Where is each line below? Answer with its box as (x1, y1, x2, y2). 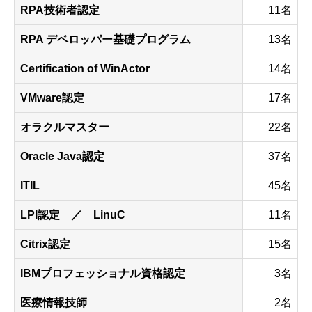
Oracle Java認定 (20, 150, 104, 163)
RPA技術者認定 (20, 4, 100, 17)
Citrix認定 (20, 238, 70, 251)
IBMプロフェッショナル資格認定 (20, 267, 185, 280)
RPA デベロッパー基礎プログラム (20, 33, 191, 46)
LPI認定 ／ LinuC (20, 209, 125, 221)
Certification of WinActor (20, 63, 150, 75)
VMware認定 (20, 92, 84, 104)
